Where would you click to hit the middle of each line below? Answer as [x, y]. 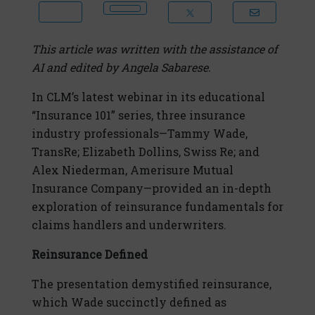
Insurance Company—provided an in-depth [152, 188]
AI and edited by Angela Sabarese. [121, 67]
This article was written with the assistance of [155, 49]
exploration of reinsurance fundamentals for [157, 207]
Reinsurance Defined [90, 255]
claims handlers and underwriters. [129, 225]
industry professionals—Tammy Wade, [140, 134]
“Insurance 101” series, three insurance [139, 115]
